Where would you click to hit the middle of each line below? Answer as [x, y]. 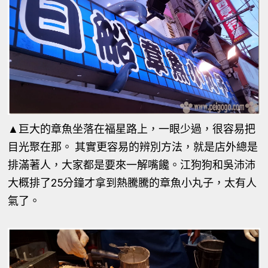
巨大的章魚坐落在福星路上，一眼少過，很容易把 [137, 129]
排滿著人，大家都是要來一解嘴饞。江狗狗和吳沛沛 [132, 165]
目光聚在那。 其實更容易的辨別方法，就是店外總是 [133, 147]
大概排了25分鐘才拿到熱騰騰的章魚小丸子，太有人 [133, 183]
